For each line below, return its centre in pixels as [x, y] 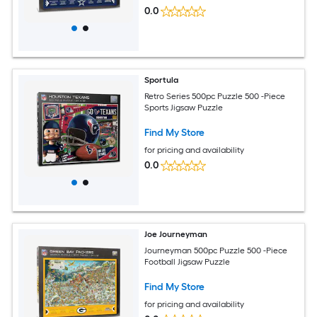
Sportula [162, 80]
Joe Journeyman [176, 234]
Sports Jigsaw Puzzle [184, 107]
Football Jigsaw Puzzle [188, 261]
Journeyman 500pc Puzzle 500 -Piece [216, 250]
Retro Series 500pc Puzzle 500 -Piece [215, 96]
